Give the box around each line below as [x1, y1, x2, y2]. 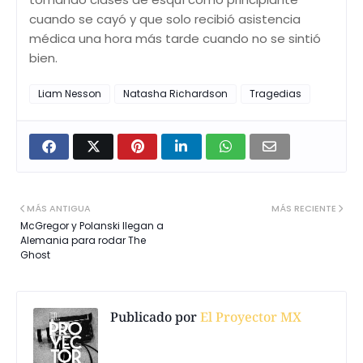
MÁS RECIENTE [271, 201, 336, 215]
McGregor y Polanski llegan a [20, 218, 164, 233]
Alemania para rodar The [20, 233, 146, 247]
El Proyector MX [197, 307, 301, 326]
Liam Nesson [38, 86, 101, 100]
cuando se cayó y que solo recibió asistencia [29, 10, 301, 28]
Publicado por [110, 307, 197, 326]
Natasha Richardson [123, 86, 228, 100]
